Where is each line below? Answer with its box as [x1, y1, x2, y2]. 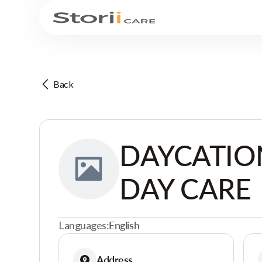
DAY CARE [119, 172, 251, 205]
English [109, 219, 140, 232]
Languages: [58, 219, 109, 232]
